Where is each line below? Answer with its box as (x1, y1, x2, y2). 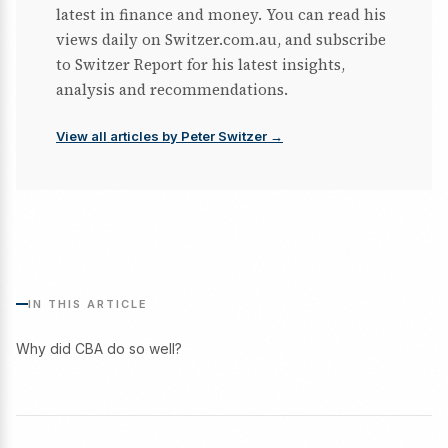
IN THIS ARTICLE (28, 296, 148, 311)
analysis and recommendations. (56, 78, 288, 100)
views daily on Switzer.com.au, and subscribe (56, 28, 386, 50)
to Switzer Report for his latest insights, (56, 53, 345, 75)
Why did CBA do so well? (16, 339, 182, 357)
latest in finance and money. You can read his (56, 3, 386, 25)
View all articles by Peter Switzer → (56, 127, 283, 144)
